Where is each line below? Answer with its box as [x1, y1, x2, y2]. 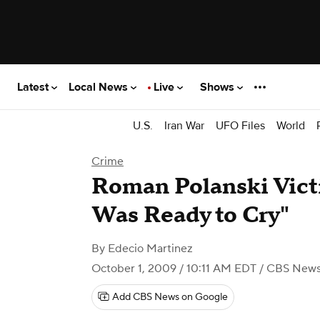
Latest [17, 79, 51, 94]
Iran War [164, 118, 204, 133]
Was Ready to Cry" [91, 201, 289, 230]
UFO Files [216, 118, 265, 133]
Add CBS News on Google [112, 291, 228, 304]
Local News [69, 79, 131, 94]
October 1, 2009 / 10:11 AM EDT [91, 261, 256, 276]
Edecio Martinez [108, 241, 193, 256]
